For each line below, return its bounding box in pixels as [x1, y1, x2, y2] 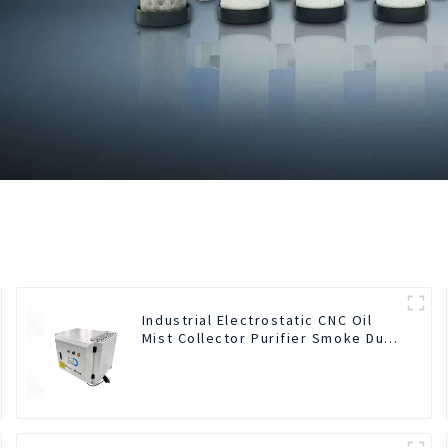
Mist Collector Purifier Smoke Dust [141, 328, 400, 347]
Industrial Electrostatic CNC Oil [141, 310, 373, 329]
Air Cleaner [141, 346, 224, 365]
